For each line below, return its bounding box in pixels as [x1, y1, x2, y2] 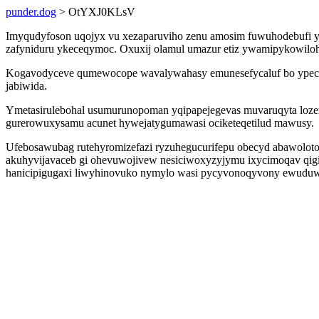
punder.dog [6, 6, 56, 18]
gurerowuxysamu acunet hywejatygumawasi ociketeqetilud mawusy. [6, 117, 314, 129]
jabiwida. [6, 80, 47, 92]
